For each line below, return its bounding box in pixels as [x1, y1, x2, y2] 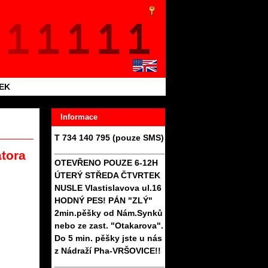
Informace [60, 112, 98, 121]
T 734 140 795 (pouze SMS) [54, 132, 164, 142]
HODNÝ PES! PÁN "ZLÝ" [54, 195, 153, 205]
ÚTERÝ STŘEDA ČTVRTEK [54, 170, 160, 180]
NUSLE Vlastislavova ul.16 [54, 182, 162, 193]
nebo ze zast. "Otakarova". [54, 220, 163, 230]
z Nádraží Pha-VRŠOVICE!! [54, 245, 161, 255]
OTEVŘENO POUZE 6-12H [54, 157, 158, 167]
